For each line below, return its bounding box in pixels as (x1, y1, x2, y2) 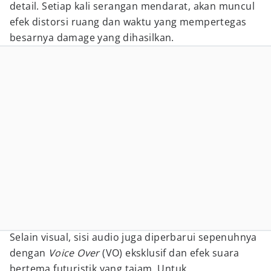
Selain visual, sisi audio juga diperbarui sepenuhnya (10, 230, 257, 244)
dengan (10, 246, 48, 260)
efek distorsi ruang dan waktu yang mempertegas (10, 15, 247, 28)
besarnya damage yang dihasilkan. (10, 31, 174, 44)
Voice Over (48, 246, 100, 260)
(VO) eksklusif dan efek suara (99, 246, 240, 260)
